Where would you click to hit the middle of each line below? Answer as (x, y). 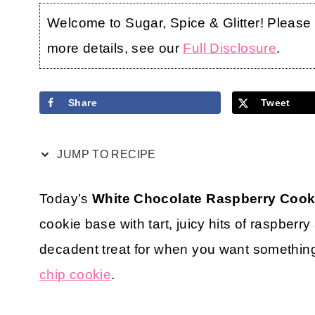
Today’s (66, 198)
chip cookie (76, 274)
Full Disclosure (230, 48)
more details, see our (115, 48)
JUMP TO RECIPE (105, 154)
